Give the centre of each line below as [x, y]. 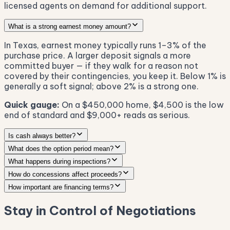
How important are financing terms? [61, 187]
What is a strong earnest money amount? [70, 27]
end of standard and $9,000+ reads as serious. [97, 115]
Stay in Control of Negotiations [100, 210]
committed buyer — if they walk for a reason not [101, 66]
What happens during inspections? [59, 162]
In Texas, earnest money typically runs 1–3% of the [105, 45]
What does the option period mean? [61, 149]
